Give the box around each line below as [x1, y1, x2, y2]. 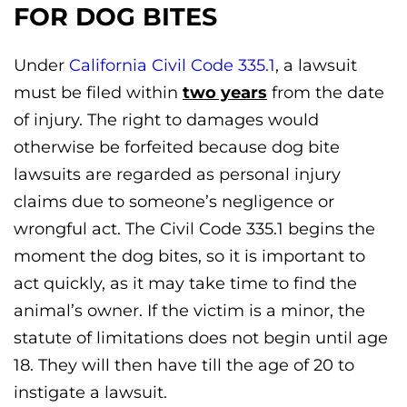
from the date [267, 82, 384, 103]
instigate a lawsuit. [14, 382, 167, 402]
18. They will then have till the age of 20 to [14, 354, 354, 375]
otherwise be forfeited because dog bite [14, 136, 340, 157]
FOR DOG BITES [14, 2, 217, 33]
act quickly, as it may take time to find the [14, 273, 357, 293]
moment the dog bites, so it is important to [14, 245, 365, 266]
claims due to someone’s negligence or [14, 191, 334, 212]
